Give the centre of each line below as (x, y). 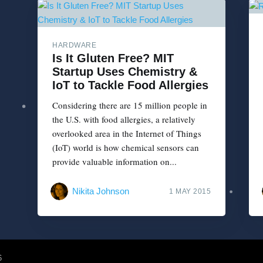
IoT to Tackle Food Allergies (130, 85)
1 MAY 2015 (190, 192)
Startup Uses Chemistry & (125, 71)
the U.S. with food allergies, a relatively (124, 119)
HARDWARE (74, 45)
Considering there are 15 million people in (130, 105)
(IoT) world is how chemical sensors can (126, 147)
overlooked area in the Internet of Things (127, 133)
